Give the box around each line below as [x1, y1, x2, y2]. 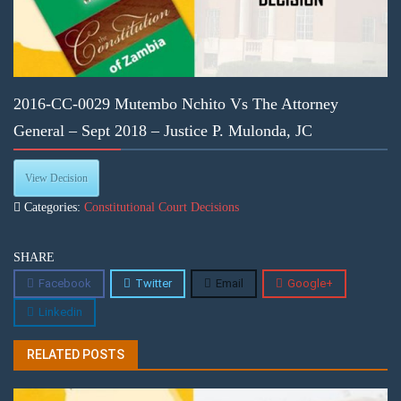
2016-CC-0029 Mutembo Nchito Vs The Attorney [13, 95, 338, 114]
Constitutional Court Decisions [84, 200, 239, 215]
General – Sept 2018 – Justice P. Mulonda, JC [13, 122, 312, 141]
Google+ [287, 277, 333, 291]
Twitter [135, 277, 172, 291]
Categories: [21, 200, 84, 215]
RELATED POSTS [27, 347, 124, 363]
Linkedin [38, 305, 82, 320]
